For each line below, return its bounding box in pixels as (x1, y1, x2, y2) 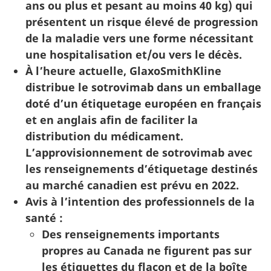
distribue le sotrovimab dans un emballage (25, 80, 261, 94)
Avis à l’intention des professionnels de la (25, 194, 255, 209)
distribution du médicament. (25, 129, 183, 143)
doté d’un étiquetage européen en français (25, 96, 261, 111)
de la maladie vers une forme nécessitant (25, 31, 253, 45)
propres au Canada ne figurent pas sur (42, 243, 252, 258)
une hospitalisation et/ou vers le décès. (25, 47, 242, 62)
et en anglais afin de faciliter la (25, 113, 198, 127)
